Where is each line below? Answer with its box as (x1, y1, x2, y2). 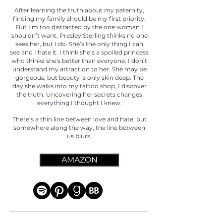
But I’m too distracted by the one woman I (15, 23, 143, 31)
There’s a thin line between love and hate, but (12, 115, 147, 123)
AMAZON (61, 155, 98, 165)
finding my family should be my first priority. (13, 15, 146, 22)
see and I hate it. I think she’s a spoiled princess (10, 49, 149, 56)
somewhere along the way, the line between (13, 124, 145, 131)
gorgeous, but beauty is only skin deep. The (15, 74, 144, 81)
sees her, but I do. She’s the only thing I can (15, 40, 143, 48)
